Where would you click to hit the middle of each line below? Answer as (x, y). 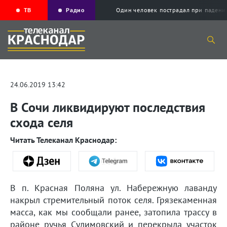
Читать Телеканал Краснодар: (63, 140)
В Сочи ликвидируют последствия (108, 107)
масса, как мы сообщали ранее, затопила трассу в (113, 212)
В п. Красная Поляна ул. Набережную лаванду (113, 188)
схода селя (42, 123)
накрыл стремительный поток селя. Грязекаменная (113, 200)
